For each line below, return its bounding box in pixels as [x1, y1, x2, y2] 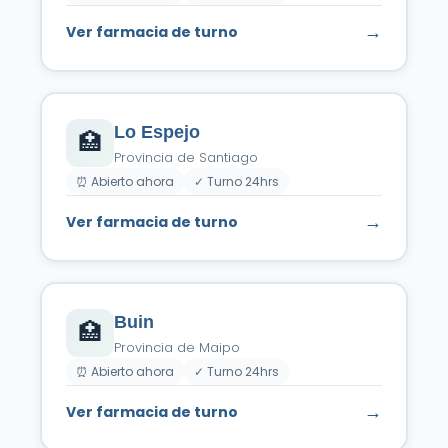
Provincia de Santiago [114, 148, 258, 167]
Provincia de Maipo [114, 338, 240, 357]
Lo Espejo [114, 122, 200, 142]
